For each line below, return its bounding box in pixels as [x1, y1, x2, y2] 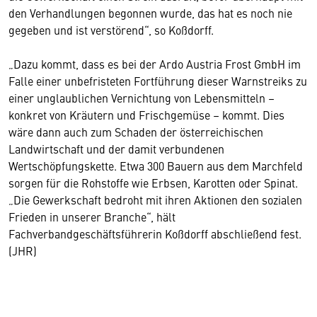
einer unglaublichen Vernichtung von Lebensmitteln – [8, 90, 275, 105]
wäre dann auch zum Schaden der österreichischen [8, 124, 263, 139]
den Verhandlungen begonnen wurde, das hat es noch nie [8, 5, 292, 21]
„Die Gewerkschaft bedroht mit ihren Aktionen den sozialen [8, 192, 302, 207]
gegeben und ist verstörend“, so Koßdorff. [8, 22, 214, 38]
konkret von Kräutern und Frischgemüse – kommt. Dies [8, 107, 284, 122]
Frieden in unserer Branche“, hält [8, 209, 175, 224]
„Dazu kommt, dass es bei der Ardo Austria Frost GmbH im [8, 56, 301, 71]
